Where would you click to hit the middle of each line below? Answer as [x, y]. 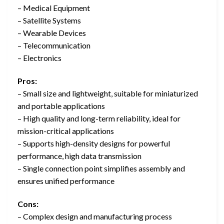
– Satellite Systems [49, 20]
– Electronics [39, 57]
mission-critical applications [66, 130]
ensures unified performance [66, 180]
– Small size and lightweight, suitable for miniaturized [108, 93]
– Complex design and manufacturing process [95, 216]
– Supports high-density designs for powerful [94, 143]
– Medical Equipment [54, 7]
